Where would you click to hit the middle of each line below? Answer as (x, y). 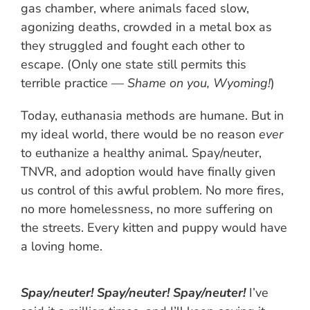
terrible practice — (74, 83)
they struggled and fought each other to (133, 46)
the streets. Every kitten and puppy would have (154, 228)
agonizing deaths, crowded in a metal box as (146, 27)
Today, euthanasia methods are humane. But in (152, 116)
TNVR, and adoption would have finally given (148, 172)
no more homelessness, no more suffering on (147, 209)
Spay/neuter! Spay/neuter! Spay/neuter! (133, 293)
